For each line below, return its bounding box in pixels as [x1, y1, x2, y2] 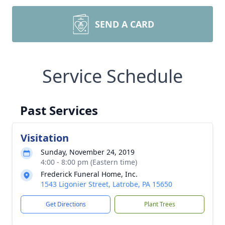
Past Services [20, 102, 98, 119]
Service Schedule [42, 64, 183, 88]
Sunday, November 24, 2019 [41, 147, 135, 157]
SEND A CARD [95, 18, 154, 30]
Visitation [21, 131, 69, 145]
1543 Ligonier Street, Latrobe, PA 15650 [41, 179, 172, 189]
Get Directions [45, 200, 86, 208]
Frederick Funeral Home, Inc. [41, 169, 138, 179]
